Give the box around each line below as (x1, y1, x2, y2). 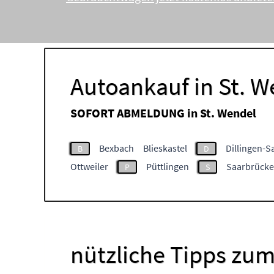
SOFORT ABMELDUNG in (70, 105, 200, 120)
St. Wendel (200, 105, 256, 120)
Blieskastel (143, 142, 187, 154)
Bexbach (99, 142, 134, 154)
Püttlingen (146, 160, 189, 172)
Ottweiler (70, 160, 108, 172)
